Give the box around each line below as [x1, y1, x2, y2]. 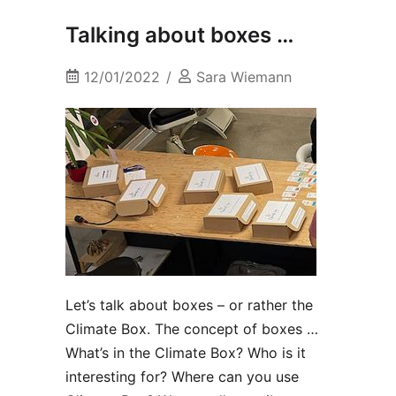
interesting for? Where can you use [65, 368, 299, 386]
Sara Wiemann [196, 68, 292, 87]
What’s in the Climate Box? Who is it [65, 344, 306, 362]
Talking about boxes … [65, 22, 293, 49]
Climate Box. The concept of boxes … [65, 320, 318, 339]
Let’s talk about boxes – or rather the [65, 296, 313, 315]
